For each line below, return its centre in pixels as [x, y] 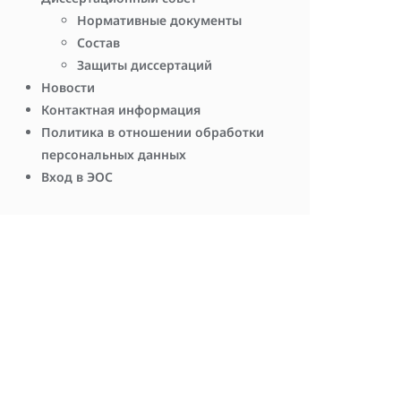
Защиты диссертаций [145, 64]
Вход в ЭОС [77, 176]
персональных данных [114, 154]
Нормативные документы [159, 20]
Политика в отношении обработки [153, 132]
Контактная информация [121, 109]
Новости [68, 87]
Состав [98, 42]
